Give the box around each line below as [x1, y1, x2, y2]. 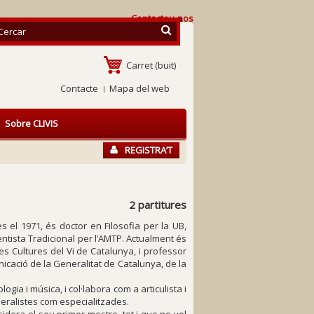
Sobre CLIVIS [5, 117, 58, 130]
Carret [126, 59, 153, 71]
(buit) [155, 59, 176, 71]
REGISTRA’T [125, 144, 172, 156]
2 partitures [128, 198, 186, 212]
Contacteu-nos [131, 12, 193, 25]
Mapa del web [109, 82, 170, 95]
